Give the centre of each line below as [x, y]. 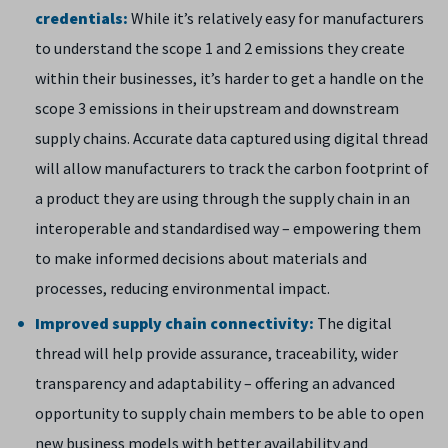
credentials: [81, 18]
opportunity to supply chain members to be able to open [229, 413]
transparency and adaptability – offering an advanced [215, 383]
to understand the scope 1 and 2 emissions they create [220, 48]
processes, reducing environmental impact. [182, 288]
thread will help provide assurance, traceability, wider [216, 353]
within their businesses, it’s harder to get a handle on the [229, 78]
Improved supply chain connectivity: [174, 323]
